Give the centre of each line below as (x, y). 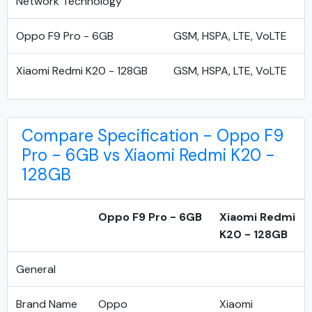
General (36, 269)
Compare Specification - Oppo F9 (153, 135)
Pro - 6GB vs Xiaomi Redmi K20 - (148, 155)
